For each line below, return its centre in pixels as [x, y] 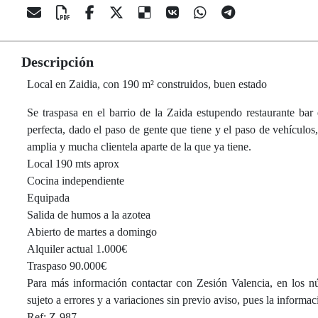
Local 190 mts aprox [73, 164]
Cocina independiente [76, 181]
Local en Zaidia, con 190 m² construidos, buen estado [147, 84]
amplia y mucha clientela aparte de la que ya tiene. [139, 147]
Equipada [48, 198]
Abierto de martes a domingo [92, 232]
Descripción [57, 62]
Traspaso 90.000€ [67, 266]
